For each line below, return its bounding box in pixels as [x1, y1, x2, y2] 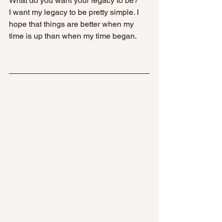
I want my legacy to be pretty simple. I [9, 7, 141, 17]
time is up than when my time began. [9, 31, 137, 41]
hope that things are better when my [9, 19, 136, 29]
